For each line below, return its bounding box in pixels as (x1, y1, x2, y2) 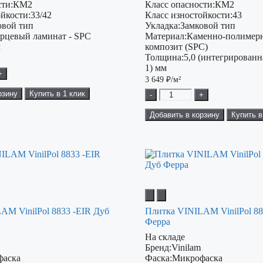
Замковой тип (180, 21, 235, 31)
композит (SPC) (144, 42, 208, 52)
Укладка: (144, 21, 180, 31)
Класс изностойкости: (144, 10, 232, 21)
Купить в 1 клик (29, 89, 86, 99)
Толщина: (144, 52, 184, 63)
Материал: (144, 31, 187, 42)
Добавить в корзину (149, 110, 220, 120)
